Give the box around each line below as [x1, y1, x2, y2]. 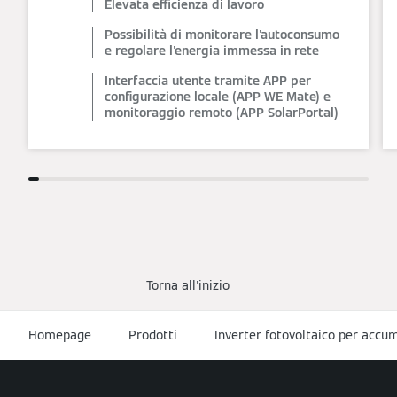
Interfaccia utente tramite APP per [105, 72, 311, 89]
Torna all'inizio [146, 276, 230, 293]
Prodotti [128, 326, 177, 343]
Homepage [28, 326, 91, 343]
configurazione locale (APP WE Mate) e [105, 88, 331, 105]
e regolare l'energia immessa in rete [105, 42, 319, 58]
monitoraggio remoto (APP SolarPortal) [105, 104, 339, 121]
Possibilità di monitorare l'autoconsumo [105, 26, 339, 43]
